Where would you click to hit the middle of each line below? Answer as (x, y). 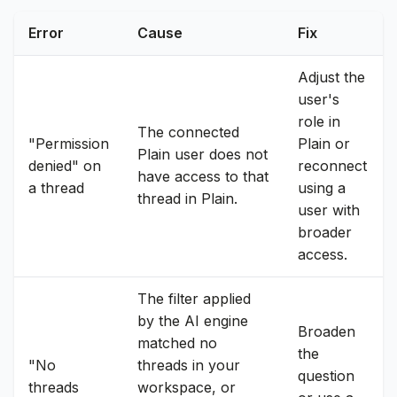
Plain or (324, 144)
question (326, 376)
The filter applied (194, 299)
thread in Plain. (187, 198)
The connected (188, 132)
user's (319, 99)
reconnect (332, 166)
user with (329, 210)
